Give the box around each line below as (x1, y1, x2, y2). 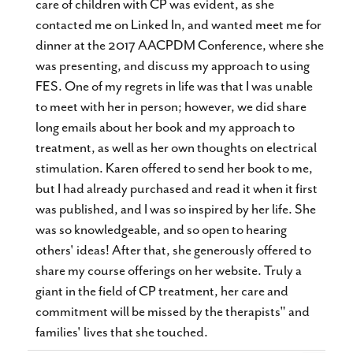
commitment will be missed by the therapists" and (35, 303, 310, 320)
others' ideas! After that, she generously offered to (35, 241, 311, 258)
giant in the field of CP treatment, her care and (35, 282, 288, 299)
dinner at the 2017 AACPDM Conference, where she (35, 36, 324, 54)
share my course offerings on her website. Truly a (35, 262, 302, 279)
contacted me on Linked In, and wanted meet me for (35, 16, 321, 33)
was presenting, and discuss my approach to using (35, 57, 310, 74)
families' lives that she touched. (35, 323, 208, 340)
